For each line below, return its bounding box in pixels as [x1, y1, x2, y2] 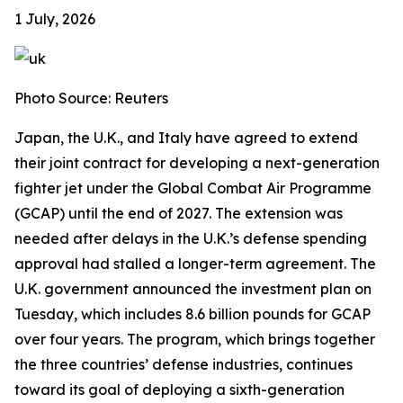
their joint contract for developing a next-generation [14, 154, 380, 172]
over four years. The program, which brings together [14, 330, 375, 348]
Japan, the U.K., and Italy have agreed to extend [14, 129, 358, 147]
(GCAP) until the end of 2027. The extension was [14, 204, 343, 222]
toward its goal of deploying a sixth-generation [14, 381, 345, 399]
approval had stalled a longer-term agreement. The [14, 255, 376, 273]
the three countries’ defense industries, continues [14, 355, 353, 373]
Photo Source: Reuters [14, 89, 168, 107]
